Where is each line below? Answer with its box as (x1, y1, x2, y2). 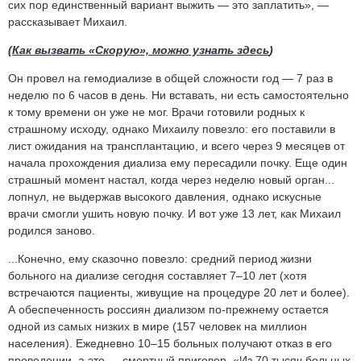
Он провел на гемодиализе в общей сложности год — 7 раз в (8, 72, 333, 85)
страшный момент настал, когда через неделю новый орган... (8, 173, 334, 187)
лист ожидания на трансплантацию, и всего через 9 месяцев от (8, 139, 345, 153)
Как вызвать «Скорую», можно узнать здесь (12, 44, 269, 57)
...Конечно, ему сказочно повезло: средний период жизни (8, 252, 312, 266)
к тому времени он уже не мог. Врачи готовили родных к (8, 106, 305, 119)
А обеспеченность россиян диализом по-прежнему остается (8, 303, 329, 317)
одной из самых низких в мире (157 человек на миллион (8, 320, 307, 334)
